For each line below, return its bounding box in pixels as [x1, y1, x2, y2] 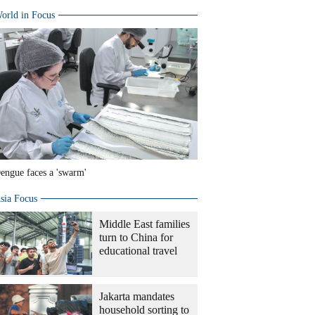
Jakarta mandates [99, 290, 174, 302]
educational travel [99, 245, 177, 257]
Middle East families [99, 218, 190, 230]
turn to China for [99, 231, 173, 243]
